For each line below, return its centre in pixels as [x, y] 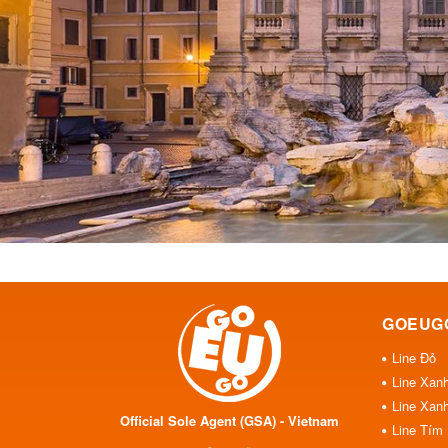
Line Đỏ [414, 357]
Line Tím [417, 429]
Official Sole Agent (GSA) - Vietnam [229, 420]
